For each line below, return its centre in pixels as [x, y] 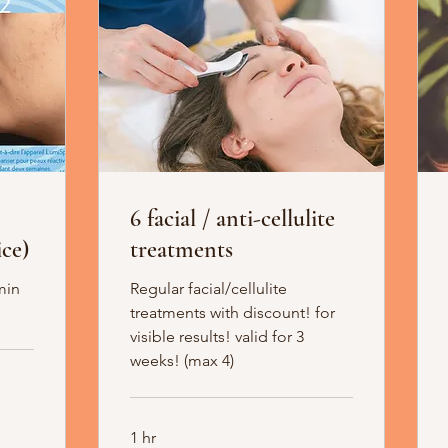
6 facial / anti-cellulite [232, 219]
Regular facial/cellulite [208, 289]
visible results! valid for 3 [217, 337]
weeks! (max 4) [182, 361]
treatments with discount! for [232, 313]
